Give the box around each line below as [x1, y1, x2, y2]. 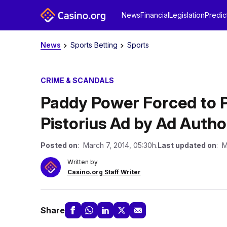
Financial [140, 11, 169, 19]
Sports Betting [70, 41, 118, 49]
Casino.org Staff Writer [67, 168, 141, 176]
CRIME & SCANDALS [40, 76, 114, 85]
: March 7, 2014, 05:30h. [77, 141, 158, 149]
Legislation [169, 11, 205, 19]
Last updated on [157, 141, 216, 149]
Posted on [40, 141, 78, 149]
